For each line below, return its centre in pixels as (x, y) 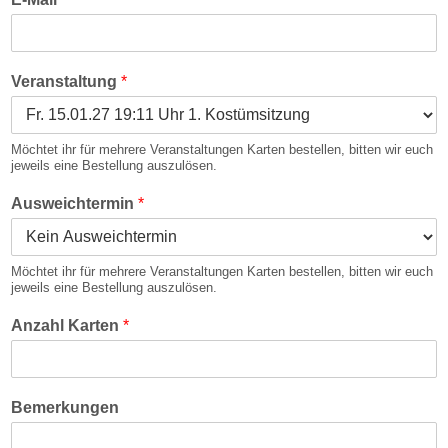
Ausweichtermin (74, 204)
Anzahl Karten (67, 326)
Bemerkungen (65, 408)
